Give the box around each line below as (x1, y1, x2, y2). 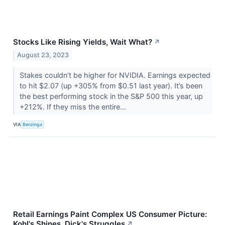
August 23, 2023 (17, 51, 69, 59)
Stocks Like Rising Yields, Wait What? (13, 37, 152, 47)
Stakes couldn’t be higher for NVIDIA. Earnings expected (19, 70, 210, 79)
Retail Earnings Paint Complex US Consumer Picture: (13, 209, 207, 219)
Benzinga (23, 122, 43, 128)
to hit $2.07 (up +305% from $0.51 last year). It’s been (19, 81, 202, 90)
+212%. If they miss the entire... (19, 102, 128, 111)
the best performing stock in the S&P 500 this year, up (19, 91, 203, 100)
